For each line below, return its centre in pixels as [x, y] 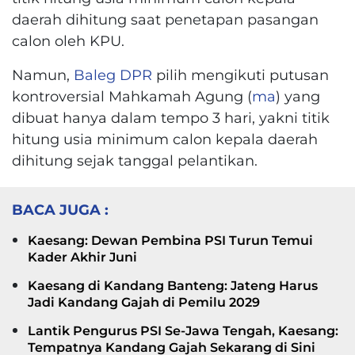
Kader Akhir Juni [82, 257]
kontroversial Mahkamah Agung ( [132, 96]
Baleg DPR [113, 74]
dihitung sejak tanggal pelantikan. [135, 160]
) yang [298, 96]
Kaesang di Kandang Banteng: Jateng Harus [173, 285]
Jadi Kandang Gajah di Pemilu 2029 [144, 302]
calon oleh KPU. [68, 40]
